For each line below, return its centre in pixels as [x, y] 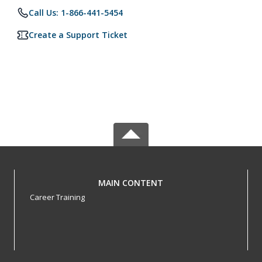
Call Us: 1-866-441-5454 [76, 13]
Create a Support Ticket [78, 35]
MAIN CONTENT [131, 183]
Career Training [57, 197]
